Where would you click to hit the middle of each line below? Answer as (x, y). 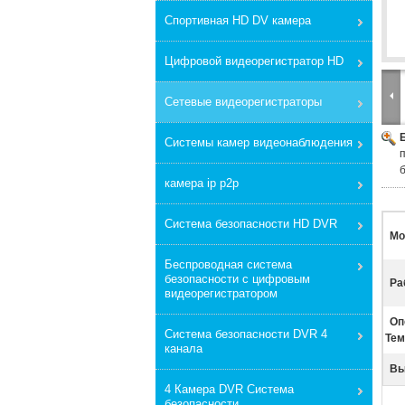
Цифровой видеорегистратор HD (254, 61)
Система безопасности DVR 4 (246, 334)
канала (184, 348)
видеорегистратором (221, 293)
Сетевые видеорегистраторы (243, 102)
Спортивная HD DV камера (238, 20)
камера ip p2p (202, 183)
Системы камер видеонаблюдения (259, 142)
